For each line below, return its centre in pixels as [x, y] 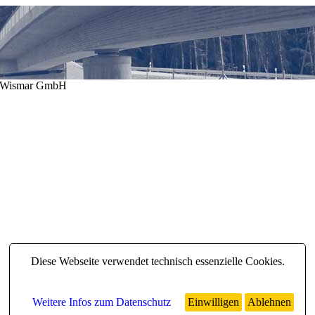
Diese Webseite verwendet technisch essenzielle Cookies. [157, 261]
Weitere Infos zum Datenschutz [102, 302]
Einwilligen [213, 302]
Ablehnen [269, 302]
